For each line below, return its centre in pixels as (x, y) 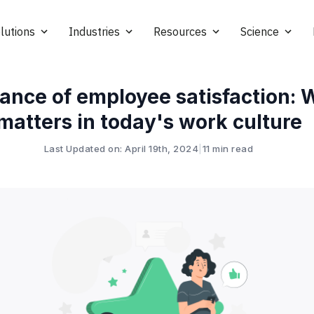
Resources (180, 32)
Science (260, 32)
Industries (94, 32)
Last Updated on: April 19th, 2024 (121, 149)
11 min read (228, 149)
